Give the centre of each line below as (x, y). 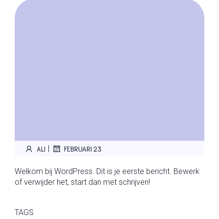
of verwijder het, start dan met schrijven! (82, 182)
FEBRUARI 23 (83, 149)
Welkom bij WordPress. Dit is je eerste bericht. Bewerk (107, 171)
